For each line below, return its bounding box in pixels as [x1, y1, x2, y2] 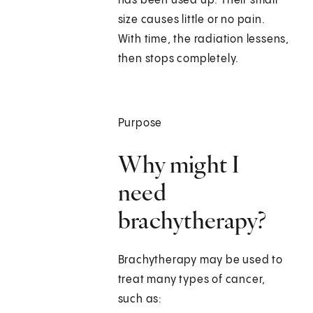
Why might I [117, 150, 239, 180]
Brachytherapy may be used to [117, 254, 284, 267]
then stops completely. [117, 53, 242, 66]
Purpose [117, 117, 163, 130]
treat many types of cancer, [117, 274, 266, 286]
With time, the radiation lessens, [117, 34, 290, 46]
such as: [117, 293, 163, 306]
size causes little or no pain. [117, 14, 265, 27]
